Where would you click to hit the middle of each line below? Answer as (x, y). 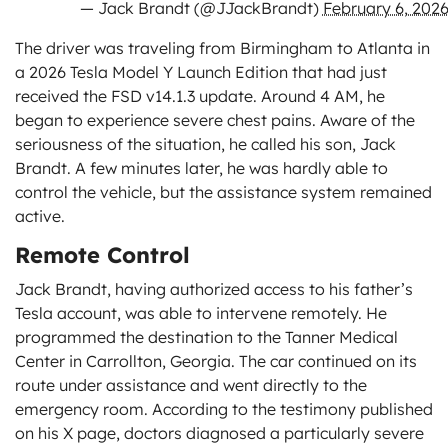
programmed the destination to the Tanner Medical (206, 337)
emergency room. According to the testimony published (224, 409)
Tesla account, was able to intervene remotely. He (201, 313)
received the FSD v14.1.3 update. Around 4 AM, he (200, 96)
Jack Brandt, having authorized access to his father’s (214, 289)
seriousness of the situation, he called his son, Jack (205, 144)
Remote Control (102, 255)
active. (40, 216)
